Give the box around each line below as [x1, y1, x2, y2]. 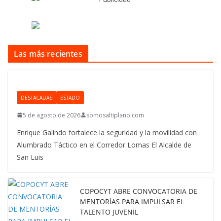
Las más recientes [14, 48, 82, 59]
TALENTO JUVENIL [80, 207, 138, 217]
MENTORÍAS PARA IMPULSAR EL [80, 197, 184, 207]
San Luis [17, 152, 43, 162]
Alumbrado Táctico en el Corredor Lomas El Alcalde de [17, 140, 191, 149]
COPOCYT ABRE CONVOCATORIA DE [80, 186, 197, 196]
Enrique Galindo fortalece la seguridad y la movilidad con [17, 127, 197, 137]
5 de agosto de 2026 [23, 110, 80, 119]
